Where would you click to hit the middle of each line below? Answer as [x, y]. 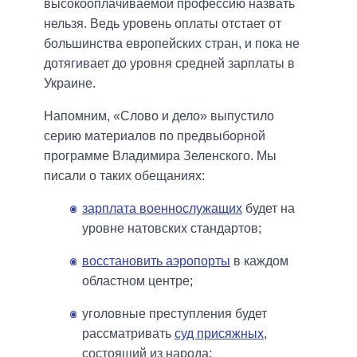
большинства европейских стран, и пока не [172, 43]
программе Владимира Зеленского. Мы [160, 155]
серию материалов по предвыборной [155, 135]
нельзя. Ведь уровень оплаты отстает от [163, 23]
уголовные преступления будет [175, 313]
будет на [269, 208]
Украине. [70, 83]
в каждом [259, 261]
